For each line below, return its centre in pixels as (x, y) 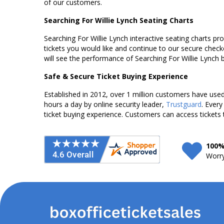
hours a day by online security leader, (105, 104)
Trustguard (184, 104)
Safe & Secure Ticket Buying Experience (116, 76)
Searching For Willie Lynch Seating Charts (119, 20)
